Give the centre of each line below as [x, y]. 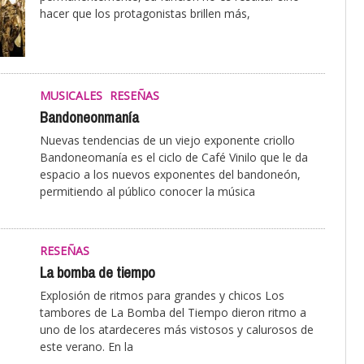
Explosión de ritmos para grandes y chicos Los [162, 296]
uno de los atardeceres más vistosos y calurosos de [177, 330]
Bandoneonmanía [89, 118]
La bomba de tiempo [97, 273]
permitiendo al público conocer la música [147, 192]
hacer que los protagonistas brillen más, [145, 13]
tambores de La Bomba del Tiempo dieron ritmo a [173, 313]
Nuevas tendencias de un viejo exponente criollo [167, 141]
